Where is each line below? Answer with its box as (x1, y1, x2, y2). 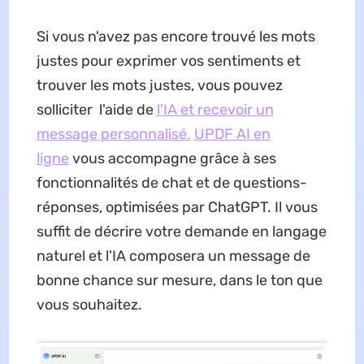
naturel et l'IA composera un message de (36, 247, 310, 266)
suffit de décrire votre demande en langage (36, 223, 327, 241)
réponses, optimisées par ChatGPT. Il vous (36, 198, 318, 217)
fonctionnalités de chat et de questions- (36, 174, 307, 193)
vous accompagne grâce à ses (68, 149, 276, 168)
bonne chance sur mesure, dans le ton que (36, 271, 323, 290)
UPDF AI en (193, 125, 271, 144)
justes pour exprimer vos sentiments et (36, 52, 301, 71)
